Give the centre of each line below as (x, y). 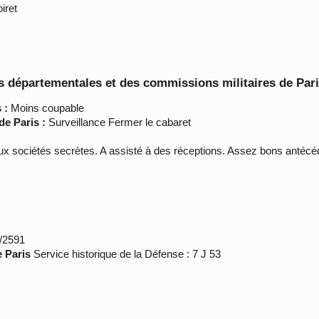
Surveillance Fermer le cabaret (119, 122)
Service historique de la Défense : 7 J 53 (126, 254)
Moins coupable (46, 108)
